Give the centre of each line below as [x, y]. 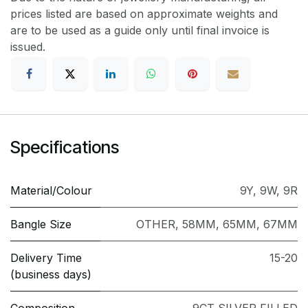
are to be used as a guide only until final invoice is [140, 31]
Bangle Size [41, 224]
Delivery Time [46, 258]
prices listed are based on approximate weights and [144, 14]
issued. [30, 47]
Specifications [65, 147]
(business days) [51, 275]
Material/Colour [51, 191]
